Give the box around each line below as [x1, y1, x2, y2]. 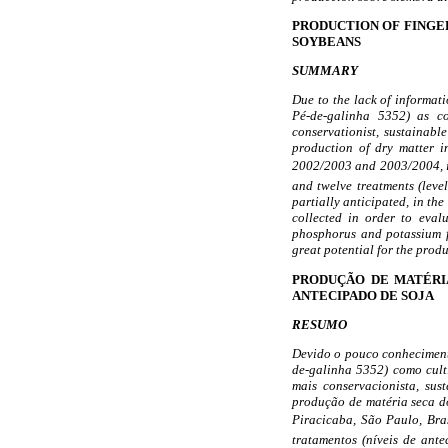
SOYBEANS [292, 34, 361, 50]
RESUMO [292, 316, 347, 332]
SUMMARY [292, 63, 358, 79]
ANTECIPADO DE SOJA [292, 287, 434, 303]
